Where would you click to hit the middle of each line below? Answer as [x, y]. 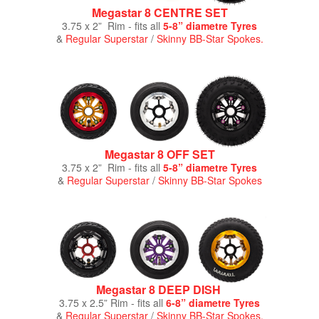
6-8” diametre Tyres [213, 303]
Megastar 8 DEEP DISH [158, 290]
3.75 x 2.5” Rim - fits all [113, 303]
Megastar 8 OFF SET [159, 155]
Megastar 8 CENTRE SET [159, 13]
